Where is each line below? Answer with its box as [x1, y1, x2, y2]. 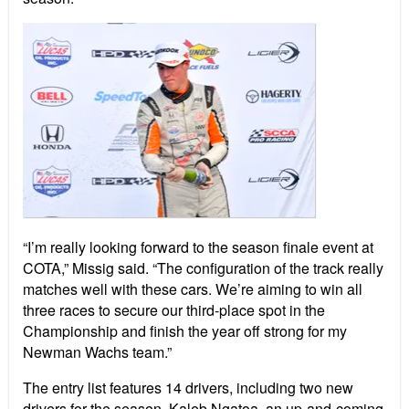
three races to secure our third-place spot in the [23, 299, 325, 321]
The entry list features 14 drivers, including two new [23, 377, 353, 399]
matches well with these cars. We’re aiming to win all [23, 278, 362, 300]
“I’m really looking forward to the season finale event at [23, 236, 373, 258]
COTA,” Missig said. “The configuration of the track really [23, 257, 383, 279]
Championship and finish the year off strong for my [23, 320, 347, 342]
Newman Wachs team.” [23, 341, 172, 363]
